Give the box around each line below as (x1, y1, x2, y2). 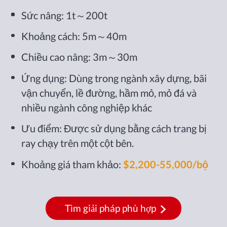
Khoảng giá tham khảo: (21, 158, 124, 170)
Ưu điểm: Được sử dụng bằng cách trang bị (21, 122, 207, 135)
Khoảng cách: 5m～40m (21, 29, 127, 42)
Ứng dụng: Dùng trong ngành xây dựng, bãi (21, 71, 207, 84)
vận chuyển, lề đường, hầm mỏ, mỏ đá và (21, 86, 197, 99)
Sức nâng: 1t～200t (21, 9, 108, 21)
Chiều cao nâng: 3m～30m (21, 51, 138, 63)
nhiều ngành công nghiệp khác (21, 101, 153, 113)
